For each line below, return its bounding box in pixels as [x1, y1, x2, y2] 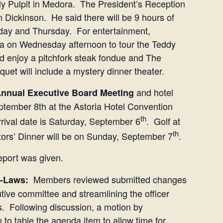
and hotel [134, 86, 173, 99]
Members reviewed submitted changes [28, 173, 187, 186]
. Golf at [146, 114, 180, 127]
